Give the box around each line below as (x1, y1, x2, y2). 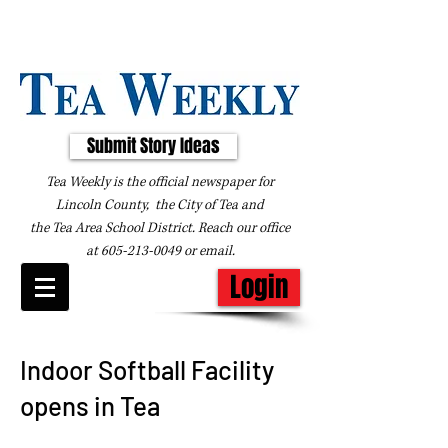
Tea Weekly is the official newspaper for (46, 173, 274, 191)
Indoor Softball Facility (20, 354, 274, 385)
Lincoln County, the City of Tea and (56, 196, 264, 214)
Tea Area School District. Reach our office (52, 219, 290, 237)
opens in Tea (20, 390, 160, 421)
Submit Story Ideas (87, 133, 220, 159)
